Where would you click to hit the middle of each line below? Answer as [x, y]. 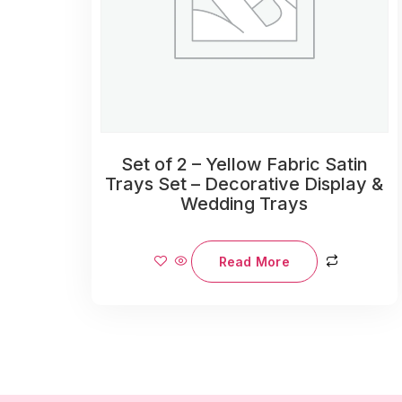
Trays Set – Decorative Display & [245, 184]
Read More [254, 261]
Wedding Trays [245, 203]
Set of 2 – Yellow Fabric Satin [244, 164]
